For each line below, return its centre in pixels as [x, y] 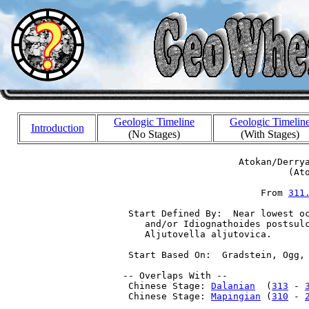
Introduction [57, 128]
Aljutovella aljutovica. [195, 234]
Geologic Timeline [154, 122]
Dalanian [233, 286]
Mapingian [236, 296]
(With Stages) [270, 134]
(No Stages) [154, 134]
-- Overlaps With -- [172, 276]
